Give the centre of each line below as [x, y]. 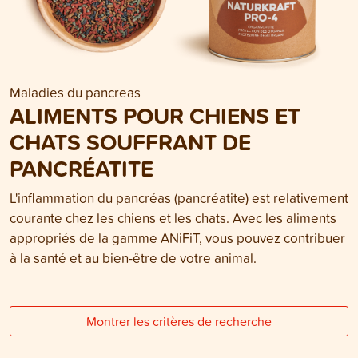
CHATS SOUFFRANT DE [130, 142]
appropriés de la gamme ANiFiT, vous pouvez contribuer [177, 238]
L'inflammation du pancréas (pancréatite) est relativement [179, 198]
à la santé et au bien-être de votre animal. [133, 258]
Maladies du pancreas [75, 93]
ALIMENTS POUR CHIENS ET [155, 116]
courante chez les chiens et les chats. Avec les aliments [173, 218]
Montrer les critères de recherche [179, 322]
